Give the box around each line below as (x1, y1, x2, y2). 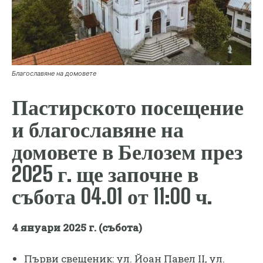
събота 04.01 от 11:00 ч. (12, 184, 212, 210)
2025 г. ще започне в (12, 161, 198, 187)
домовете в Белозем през (12, 139, 242, 165)
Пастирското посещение (12, 95, 244, 120)
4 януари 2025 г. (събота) (12, 221, 142, 235)
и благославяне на (12, 117, 184, 143)
